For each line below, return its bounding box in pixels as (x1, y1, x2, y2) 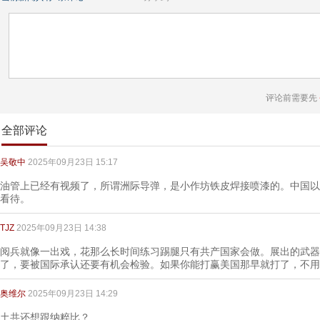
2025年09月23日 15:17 (28, 157, 118, 167)
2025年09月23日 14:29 (28, 289, 118, 299)
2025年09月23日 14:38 (16, 223, 106, 233)
